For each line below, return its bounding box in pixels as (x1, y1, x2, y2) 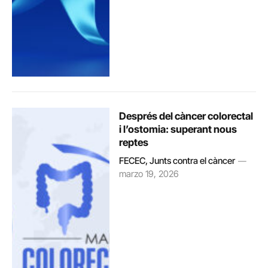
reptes (119, 136, 149, 149)
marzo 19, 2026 (119, 168, 179, 180)
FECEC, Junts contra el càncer (119, 155, 236, 167)
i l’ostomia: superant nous (119, 123, 237, 136)
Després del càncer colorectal (119, 110, 254, 123)
